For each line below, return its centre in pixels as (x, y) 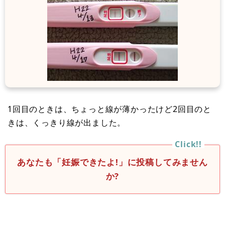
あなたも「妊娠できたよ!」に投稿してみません (113, 162)
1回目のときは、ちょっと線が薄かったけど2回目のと (109, 109)
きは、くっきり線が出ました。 (67, 122)
